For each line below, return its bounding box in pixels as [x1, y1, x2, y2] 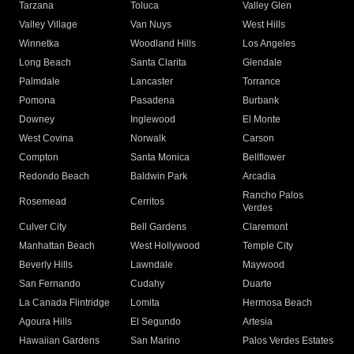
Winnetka [19, 38, 59, 50]
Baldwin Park [130, 171, 188, 183]
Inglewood [130, 114, 176, 126]
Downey [19, 114, 55, 126]
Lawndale [130, 259, 174, 271]
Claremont [242, 221, 288, 233]
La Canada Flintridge [19, 297, 110, 309]
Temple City [242, 240, 293, 252]
